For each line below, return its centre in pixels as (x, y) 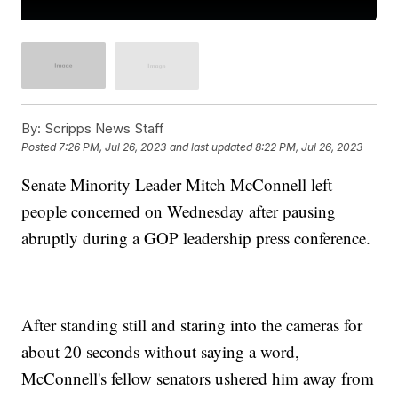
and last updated (211, 147)
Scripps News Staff (103, 128)
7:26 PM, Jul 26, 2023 (113, 147)
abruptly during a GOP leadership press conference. (199, 237)
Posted (40, 147)
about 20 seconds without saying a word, (161, 351)
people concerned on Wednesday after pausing (179, 211)
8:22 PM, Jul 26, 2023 (309, 147)
